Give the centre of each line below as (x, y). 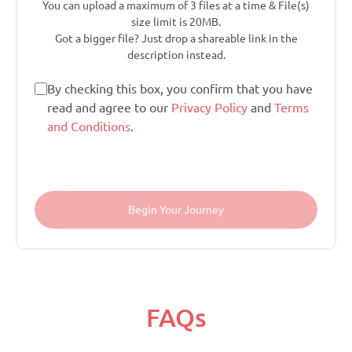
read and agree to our (109, 108)
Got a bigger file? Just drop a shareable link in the (176, 39)
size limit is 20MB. (176, 22)
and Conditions (89, 127)
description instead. (176, 55)
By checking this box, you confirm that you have (180, 89)
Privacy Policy (209, 108)
